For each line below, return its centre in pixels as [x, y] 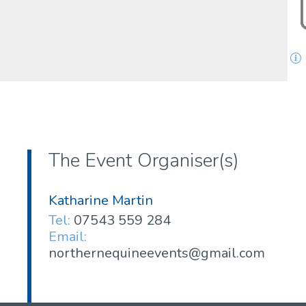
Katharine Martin [101, 200]
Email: [68, 236]
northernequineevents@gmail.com [157, 253]
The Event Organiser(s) [144, 160]
